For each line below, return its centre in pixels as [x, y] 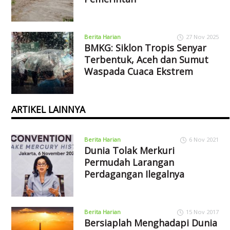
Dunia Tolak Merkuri [129, 150]
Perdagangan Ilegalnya [134, 174]
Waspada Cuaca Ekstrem [138, 71]
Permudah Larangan [129, 162]
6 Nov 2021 [204, 139]
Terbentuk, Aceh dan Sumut [146, 59]
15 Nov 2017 [202, 212]
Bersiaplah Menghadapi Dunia [150, 223]
